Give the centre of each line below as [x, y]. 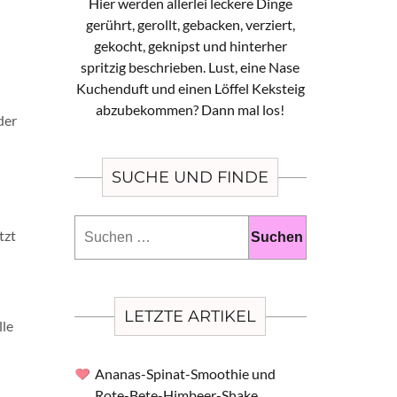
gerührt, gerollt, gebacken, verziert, [190, 24]
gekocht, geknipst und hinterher [190, 46]
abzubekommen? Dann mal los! [191, 109]
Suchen [264, 226]
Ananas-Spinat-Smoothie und [185, 374]
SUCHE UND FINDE [191, 177]
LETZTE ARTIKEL [191, 316]
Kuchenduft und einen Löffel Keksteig [190, 88]
